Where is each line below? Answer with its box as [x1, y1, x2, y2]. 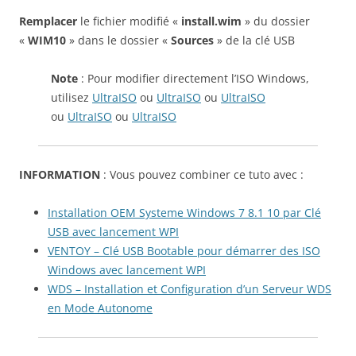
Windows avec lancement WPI [48, 261, 206, 277]
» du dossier [242, 13, 310, 29]
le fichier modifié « [77, 13, 181, 29]
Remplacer [19, 13, 77, 29]
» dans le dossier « [66, 32, 171, 48]
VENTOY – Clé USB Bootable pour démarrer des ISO [48, 242, 320, 258]
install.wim [181, 13, 242, 29]
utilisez [51, 89, 92, 105]
